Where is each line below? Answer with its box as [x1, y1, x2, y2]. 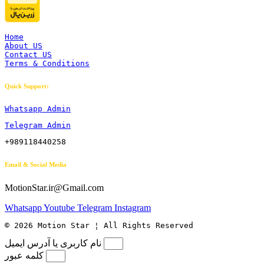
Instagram [114, 203, 151, 213]
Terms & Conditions [5, 59, 90, 68]
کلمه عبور [5, 250, 44, 261]
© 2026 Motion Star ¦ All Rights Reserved [5, 221, 193, 230]
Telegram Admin [5, 121, 71, 130]
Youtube [44, 203, 75, 213]
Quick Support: [5, 82, 49, 90]
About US [5, 41, 42, 51]
